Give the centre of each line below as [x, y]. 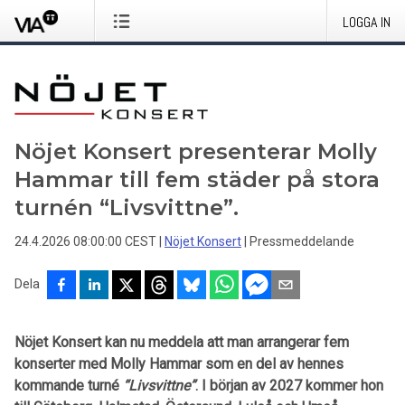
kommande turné [69, 386]
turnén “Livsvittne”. [127, 207]
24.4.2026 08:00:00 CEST [85, 241]
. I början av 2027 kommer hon [289, 386]
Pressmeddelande [302, 241]
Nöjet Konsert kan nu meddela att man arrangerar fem [182, 342]
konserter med [62, 364]
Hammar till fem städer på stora [197, 179]
